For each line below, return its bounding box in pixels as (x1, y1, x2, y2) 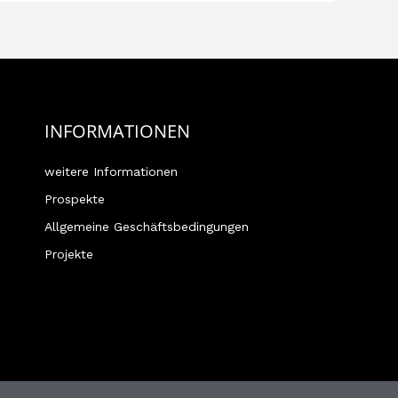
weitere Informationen (44, 163, 178, 179)
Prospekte (44, 191, 105, 206)
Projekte (44, 246, 93, 261)
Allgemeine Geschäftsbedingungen (44, 219, 249, 234)
